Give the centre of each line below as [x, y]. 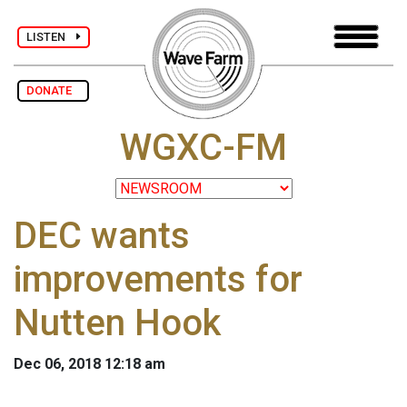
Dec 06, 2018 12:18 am [89, 364]
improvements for [158, 280]
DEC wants [102, 236]
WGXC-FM [203, 148]
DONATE [53, 90]
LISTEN [51, 36]
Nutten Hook [117, 323]
